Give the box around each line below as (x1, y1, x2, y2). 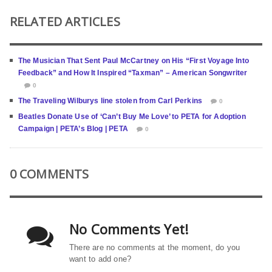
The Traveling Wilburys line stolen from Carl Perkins (18, 97, 203, 106)
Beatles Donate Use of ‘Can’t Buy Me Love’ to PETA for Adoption (18, 112, 246, 121)
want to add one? (69, 254, 132, 264)
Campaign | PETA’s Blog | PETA (18, 124, 128, 134)
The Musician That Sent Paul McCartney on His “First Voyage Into (18, 56, 250, 66)
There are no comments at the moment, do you (69, 243, 240, 253)
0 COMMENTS (9, 166, 89, 183)
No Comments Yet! (69, 220, 189, 239)
